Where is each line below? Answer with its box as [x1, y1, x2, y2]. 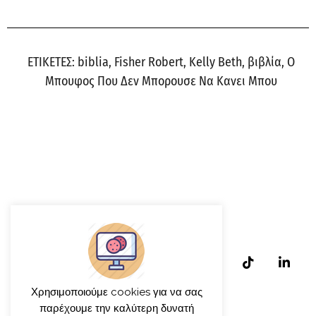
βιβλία [247, 54, 281, 71]
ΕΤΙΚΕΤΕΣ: [27, 54, 75, 71]
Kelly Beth [188, 54, 242, 71]
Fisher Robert [114, 54, 183, 71]
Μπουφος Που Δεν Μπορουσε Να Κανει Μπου [44, 73, 277, 90]
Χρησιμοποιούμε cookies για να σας [30, 285, 202, 298]
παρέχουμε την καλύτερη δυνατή [39, 301, 194, 315]
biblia [77, 54, 109, 71]
